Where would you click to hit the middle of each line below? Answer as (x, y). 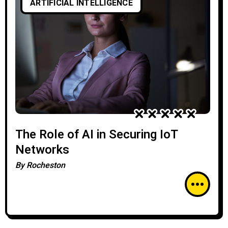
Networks (42, 150)
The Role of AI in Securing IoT (97, 135)
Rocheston (46, 165)
